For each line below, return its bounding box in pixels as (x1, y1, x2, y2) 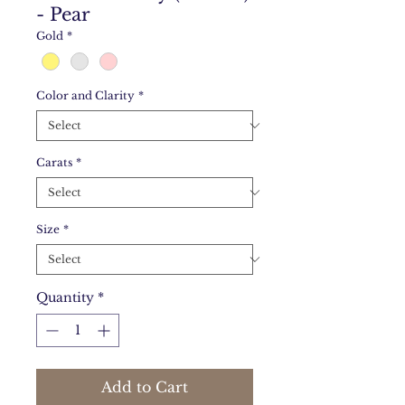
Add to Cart (101, 378, 188, 397)
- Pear (36, 4, 90, 25)
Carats (36, 155, 72, 170)
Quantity (36, 289, 94, 306)
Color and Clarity (36, 89, 135, 103)
